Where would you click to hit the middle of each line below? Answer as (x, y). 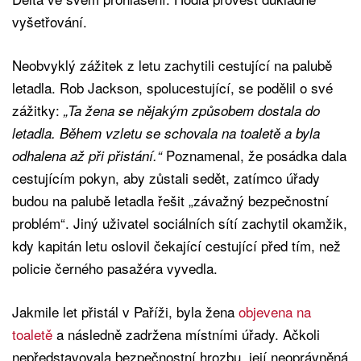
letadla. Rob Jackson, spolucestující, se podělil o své (172, 88)
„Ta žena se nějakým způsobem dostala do (192, 111)
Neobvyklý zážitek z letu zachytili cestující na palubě (172, 65)
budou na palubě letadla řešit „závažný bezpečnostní (170, 201)
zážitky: (38, 110)
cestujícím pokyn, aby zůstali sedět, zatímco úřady (166, 178)
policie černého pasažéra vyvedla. (115, 268)
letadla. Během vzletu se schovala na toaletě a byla (166, 133)
